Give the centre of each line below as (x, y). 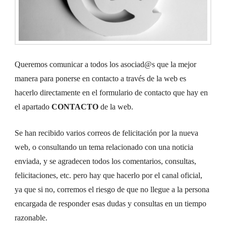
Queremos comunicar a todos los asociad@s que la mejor (106, 64)
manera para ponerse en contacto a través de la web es (101, 78)
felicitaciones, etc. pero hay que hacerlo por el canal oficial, (109, 175)
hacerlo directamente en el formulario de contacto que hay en (111, 92)
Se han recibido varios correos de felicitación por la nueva (107, 133)
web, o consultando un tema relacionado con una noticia (104, 147)
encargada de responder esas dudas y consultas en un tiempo (111, 203)
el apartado (33, 106)
